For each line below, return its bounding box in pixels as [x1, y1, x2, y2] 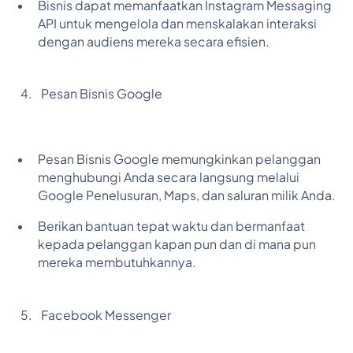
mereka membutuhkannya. [37, 254, 196, 270]
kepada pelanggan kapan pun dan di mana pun [37, 236, 316, 252]
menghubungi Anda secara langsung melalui [37, 169, 299, 186]
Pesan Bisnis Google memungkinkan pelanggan [37, 151, 321, 168]
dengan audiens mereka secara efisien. [37, 33, 269, 50]
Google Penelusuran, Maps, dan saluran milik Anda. [37, 188, 336, 204]
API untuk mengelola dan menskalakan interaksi [37, 15, 317, 32]
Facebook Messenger [40, 307, 171, 323]
